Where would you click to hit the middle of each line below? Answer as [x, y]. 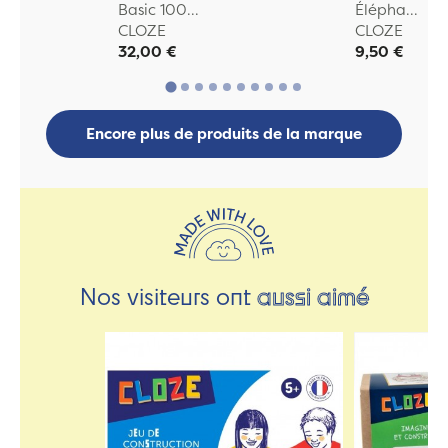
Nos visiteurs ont [168, 295]
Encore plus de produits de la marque [224, 134]
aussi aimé [312, 295]
